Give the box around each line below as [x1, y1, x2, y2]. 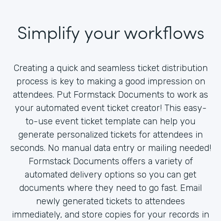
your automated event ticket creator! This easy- [14, 102, 207, 113]
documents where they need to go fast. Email [19, 182, 202, 193]
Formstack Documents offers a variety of [28, 155, 193, 167]
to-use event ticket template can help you [26, 115, 195, 127]
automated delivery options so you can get [25, 169, 196, 180]
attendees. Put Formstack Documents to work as [13, 89, 208, 100]
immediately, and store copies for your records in [12, 209, 209, 220]
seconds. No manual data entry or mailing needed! [10, 142, 211, 153]
